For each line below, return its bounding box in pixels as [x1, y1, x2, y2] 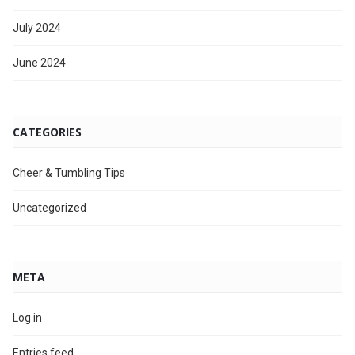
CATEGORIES [13, 124, 82, 139]
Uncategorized [13, 200, 86, 214]
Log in [13, 311, 42, 324]
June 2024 [13, 55, 66, 69]
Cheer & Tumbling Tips [13, 166, 125, 179]
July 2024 [13, 21, 61, 34]
